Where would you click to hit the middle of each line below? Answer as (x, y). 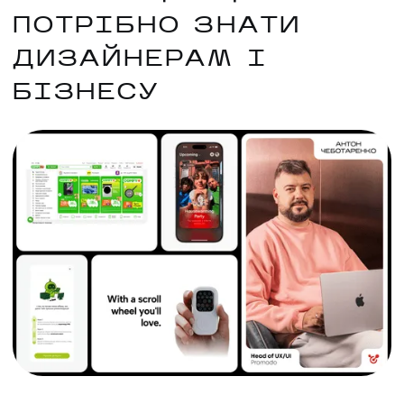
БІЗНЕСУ (86, 93)
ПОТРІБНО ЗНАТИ (157, 26)
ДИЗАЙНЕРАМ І (140, 60)
